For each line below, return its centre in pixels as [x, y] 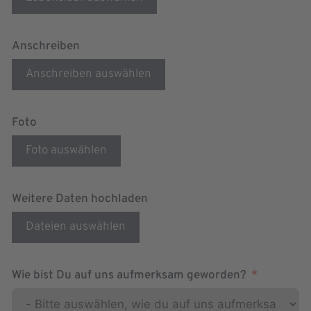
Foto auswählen [66, 151]
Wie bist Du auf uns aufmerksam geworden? [129, 276]
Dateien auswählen [76, 227]
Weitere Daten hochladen [80, 200]
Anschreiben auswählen [89, 75]
